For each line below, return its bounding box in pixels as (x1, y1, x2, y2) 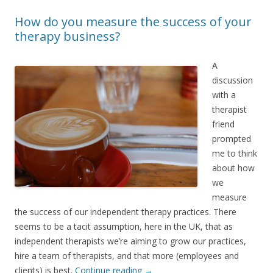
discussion (212, 74, 253, 87)
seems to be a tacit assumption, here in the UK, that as (15, 221, 233, 233)
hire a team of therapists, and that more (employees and (15, 250, 239, 262)
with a (212, 89, 236, 101)
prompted (212, 133, 251, 145)
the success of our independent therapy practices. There (15, 206, 236, 218)
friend (212, 118, 235, 130)
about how (212, 162, 255, 174)
